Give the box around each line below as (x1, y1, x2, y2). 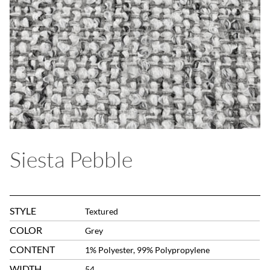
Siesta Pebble (10, 146, 133, 173)
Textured (85, 206, 119, 217)
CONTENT (10, 243, 55, 256)
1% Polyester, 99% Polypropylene (85, 245, 210, 256)
